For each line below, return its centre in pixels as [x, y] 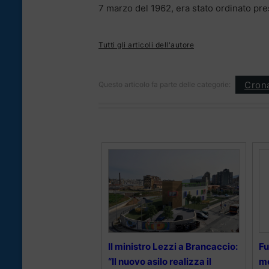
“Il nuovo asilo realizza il [160, 262]
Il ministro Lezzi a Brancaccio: [173, 247]
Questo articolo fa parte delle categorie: [165, 85]
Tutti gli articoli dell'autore [146, 45]
